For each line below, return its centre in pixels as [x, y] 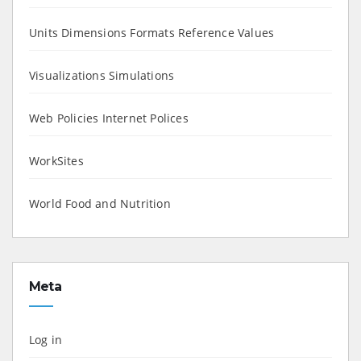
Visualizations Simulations [102, 75]
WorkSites [56, 160]
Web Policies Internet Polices [109, 118]
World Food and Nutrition [100, 203]
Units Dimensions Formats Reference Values [152, 32]
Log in [46, 339]
